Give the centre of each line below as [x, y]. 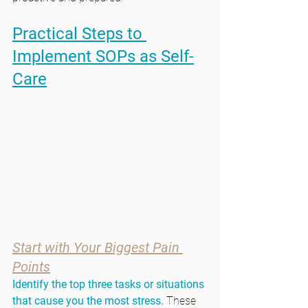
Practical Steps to [79, 34]
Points [31, 266]
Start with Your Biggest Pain [98, 247]
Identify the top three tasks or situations [110, 284]
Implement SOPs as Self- [103, 57]
